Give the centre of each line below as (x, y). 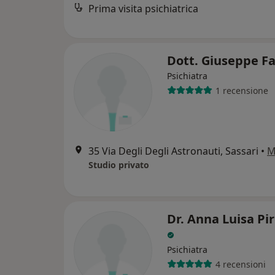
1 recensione (242, 90)
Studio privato (119, 165)
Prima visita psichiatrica (143, 8)
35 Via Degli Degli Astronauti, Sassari (173, 151)
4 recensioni (240, 264)
